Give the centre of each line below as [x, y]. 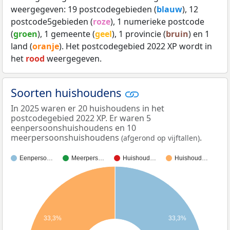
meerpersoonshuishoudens [66, 138]
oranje [46, 46]
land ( [22, 46]
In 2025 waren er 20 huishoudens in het [88, 109]
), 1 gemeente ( [66, 34]
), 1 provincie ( [139, 34]
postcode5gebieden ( [52, 22]
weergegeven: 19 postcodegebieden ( [84, 9]
